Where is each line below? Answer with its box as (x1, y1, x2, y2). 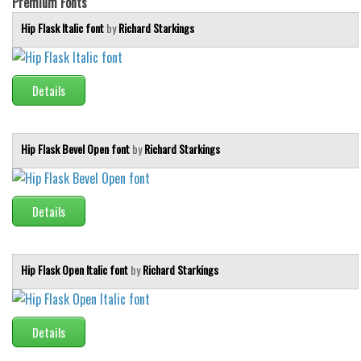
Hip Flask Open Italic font (21, 260, 131, 278)
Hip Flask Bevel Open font (21, 139, 132, 157)
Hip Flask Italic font (21, 19, 106, 36)
